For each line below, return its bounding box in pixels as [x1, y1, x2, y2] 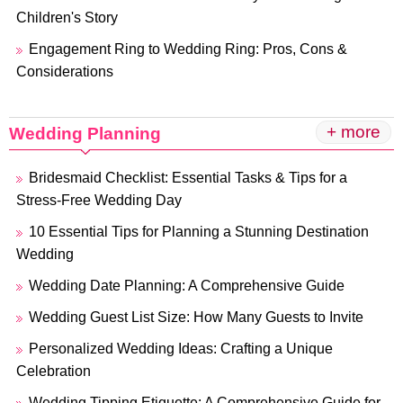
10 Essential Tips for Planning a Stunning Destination [29, 224, 369, 239]
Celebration [16, 363, 91, 379]
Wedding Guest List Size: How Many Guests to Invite [29, 309, 363, 325]
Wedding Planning [9, 124, 161, 143]
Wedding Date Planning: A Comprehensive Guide [29, 278, 345, 293]
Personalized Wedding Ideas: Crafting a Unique [29, 341, 333, 356]
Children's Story [16, 10, 118, 25]
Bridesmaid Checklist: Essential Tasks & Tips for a [29, 170, 347, 185]
